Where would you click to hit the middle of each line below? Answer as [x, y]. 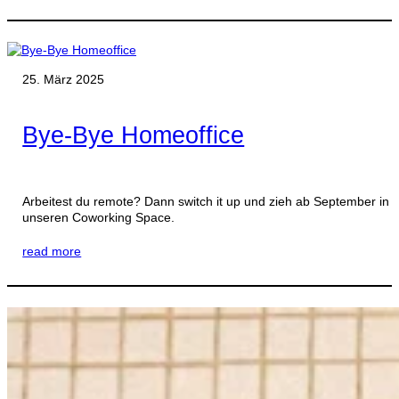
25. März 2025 [64, 79]
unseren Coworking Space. [99, 217]
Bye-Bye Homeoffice [134, 135]
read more [52, 251]
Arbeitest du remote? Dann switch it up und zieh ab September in [206, 201]
